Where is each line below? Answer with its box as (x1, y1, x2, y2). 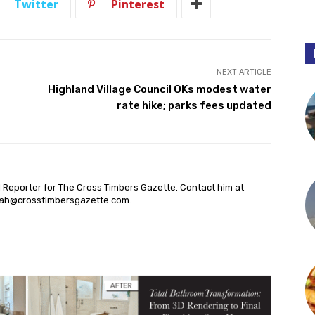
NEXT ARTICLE (216, 67, 271, 77)
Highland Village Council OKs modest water (47, 82, 271, 96)
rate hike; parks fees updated (116, 98, 271, 112)
